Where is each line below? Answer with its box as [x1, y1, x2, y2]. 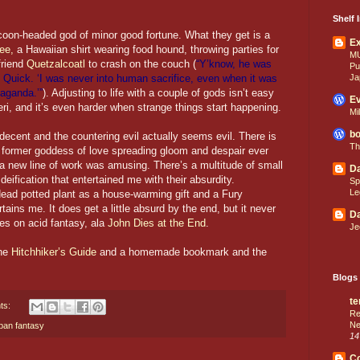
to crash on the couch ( [85, 58, 196, 71]
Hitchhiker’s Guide [11, 246, 96, 259]
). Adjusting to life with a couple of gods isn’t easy [43, 87, 274, 100]
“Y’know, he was [196, 58, 272, 71]
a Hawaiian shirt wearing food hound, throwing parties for [14, 43, 279, 56]
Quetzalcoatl [27, 58, 85, 71]
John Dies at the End [108, 217, 206, 230]
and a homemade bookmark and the [96, 246, 267, 259]
